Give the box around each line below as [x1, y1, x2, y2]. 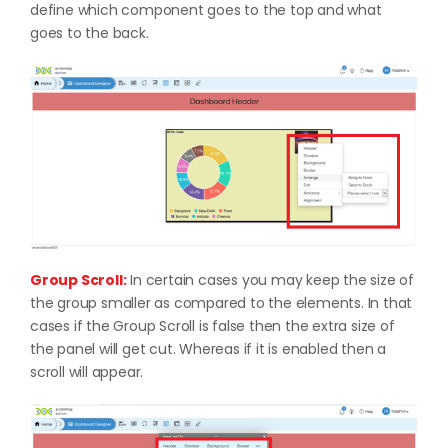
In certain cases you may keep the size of [126, 270, 415, 291]
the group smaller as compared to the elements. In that [30, 293, 413, 314]
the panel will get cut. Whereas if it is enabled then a [30, 339, 386, 360]
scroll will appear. [30, 362, 144, 383]
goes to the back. [30, 23, 149, 43]
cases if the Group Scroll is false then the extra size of [30, 316, 395, 337]
